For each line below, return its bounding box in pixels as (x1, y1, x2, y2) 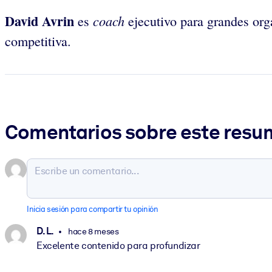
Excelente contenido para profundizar (36, 239, 200, 251)
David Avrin (5, 10, 74, 31)
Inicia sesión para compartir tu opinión (27, 205, 158, 214)
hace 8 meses (66, 226, 119, 236)
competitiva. (5, 32, 71, 50)
